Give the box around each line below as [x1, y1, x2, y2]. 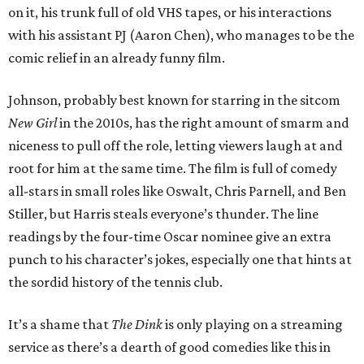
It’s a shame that [8, 316, 111, 333]
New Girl [8, 115, 57, 132]
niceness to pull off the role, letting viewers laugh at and [8, 137, 343, 154]
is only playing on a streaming [165, 316, 343, 333]
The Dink [111, 316, 165, 333]
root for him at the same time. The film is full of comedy [8, 160, 337, 177]
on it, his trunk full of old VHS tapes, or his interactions [8, 4, 331, 21]
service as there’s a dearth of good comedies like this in [8, 339, 331, 356]
